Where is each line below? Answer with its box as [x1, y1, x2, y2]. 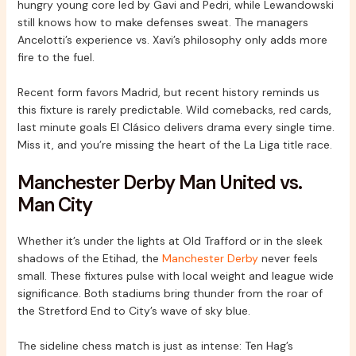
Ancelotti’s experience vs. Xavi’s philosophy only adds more [17, 32, 327, 47]
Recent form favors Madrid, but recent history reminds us [17, 85, 319, 100]
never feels [257, 250, 318, 265]
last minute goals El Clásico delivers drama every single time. [17, 120, 335, 135]
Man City [17, 192, 92, 217]
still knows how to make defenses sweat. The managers [17, 14, 308, 29]
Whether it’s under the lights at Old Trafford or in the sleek [17, 233, 323, 248]
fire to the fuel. [17, 49, 95, 64]
